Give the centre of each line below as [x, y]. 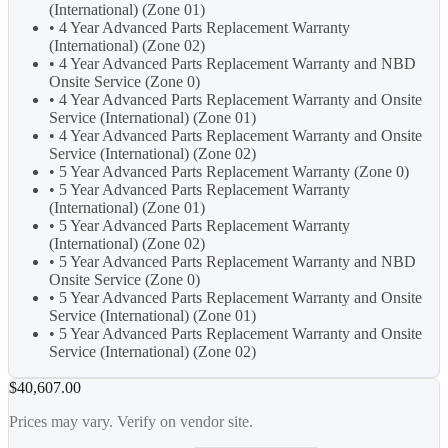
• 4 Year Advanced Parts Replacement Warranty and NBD [232, 64]
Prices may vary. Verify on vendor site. [131, 422]
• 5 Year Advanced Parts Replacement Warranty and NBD [232, 262]
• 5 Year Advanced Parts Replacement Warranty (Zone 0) [229, 172]
